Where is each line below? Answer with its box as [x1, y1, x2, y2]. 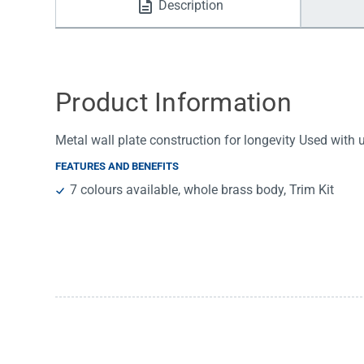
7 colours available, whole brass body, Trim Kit [70, 182, 335, 198]
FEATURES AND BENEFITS [55, 160, 179, 173]
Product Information [55, 87, 292, 119]
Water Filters [78, 16, 149, 32]
